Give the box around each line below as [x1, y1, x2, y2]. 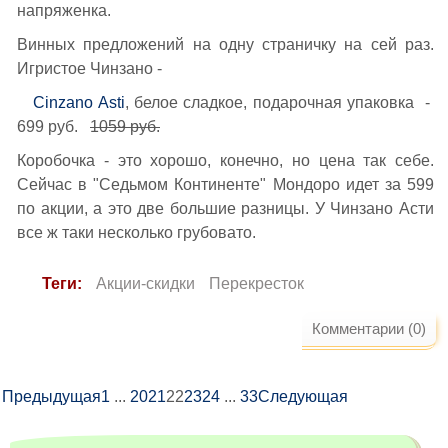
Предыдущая [2, 388, 101, 405]
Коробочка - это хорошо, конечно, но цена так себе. [17, 152, 434, 169]
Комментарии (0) [312, 320, 426, 337]
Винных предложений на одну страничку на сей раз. [17, 36, 434, 53]
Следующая [258, 388, 348, 405]
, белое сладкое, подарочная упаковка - [124, 94, 435, 111]
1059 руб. [90, 118, 160, 135]
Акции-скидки [96, 275, 195, 292]
